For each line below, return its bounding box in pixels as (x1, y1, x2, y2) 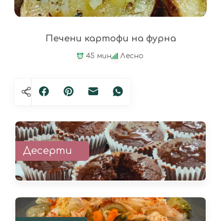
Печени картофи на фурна (45, 33, 176, 43)
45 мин (86, 52, 112, 60)
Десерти (23, 145, 72, 156)
